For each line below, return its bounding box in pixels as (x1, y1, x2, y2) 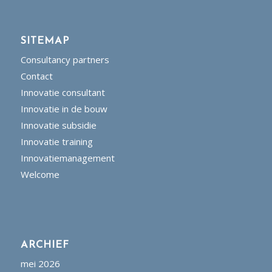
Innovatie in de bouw (20, 102, 107, 115)
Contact (20, 69, 53, 82)
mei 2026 (20, 257, 60, 270)
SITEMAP (20, 36, 69, 46)
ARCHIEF (20, 240, 69, 250)
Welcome (20, 168, 59, 180)
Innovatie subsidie (20, 118, 97, 131)
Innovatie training (20, 135, 93, 148)
